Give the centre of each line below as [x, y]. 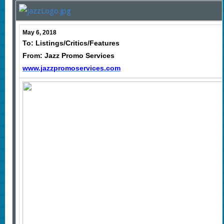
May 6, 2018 [39, 33]
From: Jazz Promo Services [68, 56]
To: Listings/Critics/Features [71, 43]
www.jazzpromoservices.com [71, 68]
